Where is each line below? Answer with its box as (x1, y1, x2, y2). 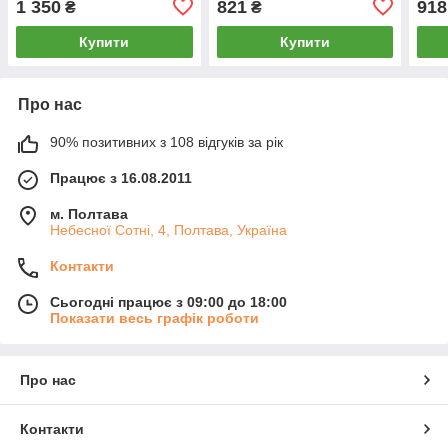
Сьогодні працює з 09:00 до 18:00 (50, 293, 287, 310)
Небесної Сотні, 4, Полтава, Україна (50, 221, 287, 238)
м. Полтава (50, 205, 128, 222)
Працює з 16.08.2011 (50, 169, 192, 186)
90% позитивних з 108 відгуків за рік (50, 133, 283, 150)
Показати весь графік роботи (50, 309, 259, 326)
